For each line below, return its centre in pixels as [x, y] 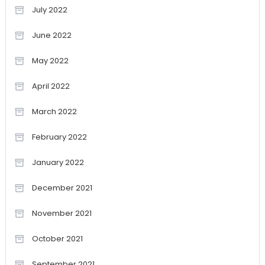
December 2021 [62, 188]
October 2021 [57, 239]
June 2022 [51, 35]
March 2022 [54, 112]
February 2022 [59, 137]
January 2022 [58, 163]
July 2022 [49, 10]
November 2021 [62, 214]
